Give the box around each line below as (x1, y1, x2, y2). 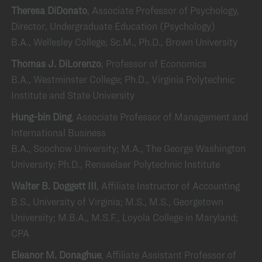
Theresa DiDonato (11, 4, 87, 16)
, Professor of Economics (101, 57, 206, 70)
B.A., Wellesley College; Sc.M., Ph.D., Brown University (11, 36, 237, 48)
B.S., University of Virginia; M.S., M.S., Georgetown (11, 195, 223, 208)
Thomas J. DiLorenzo (11, 57, 101, 70)
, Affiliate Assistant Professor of (101, 249, 236, 261)
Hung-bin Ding (11, 111, 71, 123)
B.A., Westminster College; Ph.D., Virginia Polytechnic (11, 73, 235, 85)
